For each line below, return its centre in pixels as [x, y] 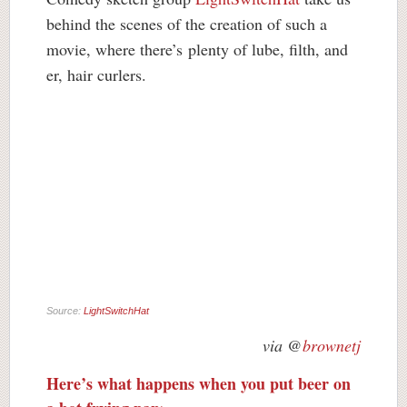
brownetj [332, 345]
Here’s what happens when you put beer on [199, 383]
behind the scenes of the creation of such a [187, 24]
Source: [65, 310]
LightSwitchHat [116, 310]
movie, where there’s [117, 49]
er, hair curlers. [96, 74]
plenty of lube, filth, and [268, 49]
